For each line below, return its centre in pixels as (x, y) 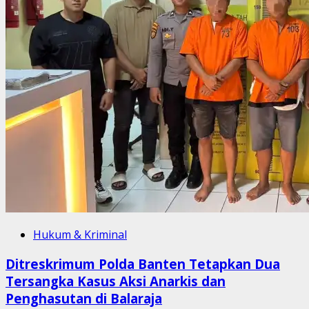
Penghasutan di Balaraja (84, 298)
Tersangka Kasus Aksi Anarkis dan (116, 281)
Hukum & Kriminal (80, 235)
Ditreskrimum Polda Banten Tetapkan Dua (143, 263)
